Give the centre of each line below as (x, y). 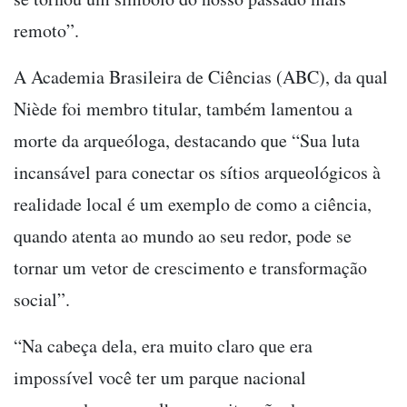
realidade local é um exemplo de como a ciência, (193, 204)
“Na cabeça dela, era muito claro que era (163, 346)
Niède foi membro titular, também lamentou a (183, 109)
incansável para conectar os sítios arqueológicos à (197, 173)
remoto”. (46, 31)
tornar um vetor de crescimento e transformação (190, 268)
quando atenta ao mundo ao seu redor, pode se (183, 236)
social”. (42, 300)
